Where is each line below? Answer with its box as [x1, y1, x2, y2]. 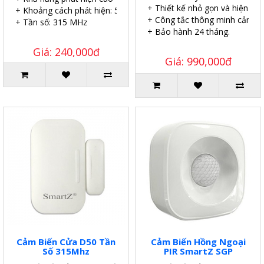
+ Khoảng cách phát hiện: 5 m [15, 4, 129, 16]
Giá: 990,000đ [164, 54, 232, 68]
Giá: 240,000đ [32, 44, 100, 59]
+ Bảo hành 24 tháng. [147, 25, 230, 37]
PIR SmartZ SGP [163, 245, 233, 257]
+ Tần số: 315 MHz [15, 16, 87, 28]
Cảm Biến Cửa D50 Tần [16, 235, 115, 247]
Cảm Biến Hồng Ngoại [150, 235, 246, 247]
